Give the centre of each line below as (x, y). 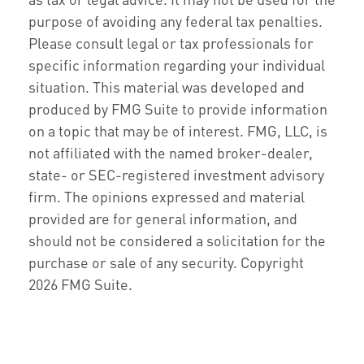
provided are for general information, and (163, 218)
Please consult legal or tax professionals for (171, 43)
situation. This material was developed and (167, 87)
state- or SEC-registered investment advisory (176, 174)
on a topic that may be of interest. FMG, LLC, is (178, 130)
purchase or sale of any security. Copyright (166, 262)
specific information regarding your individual (177, 65)
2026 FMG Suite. (80, 284)
